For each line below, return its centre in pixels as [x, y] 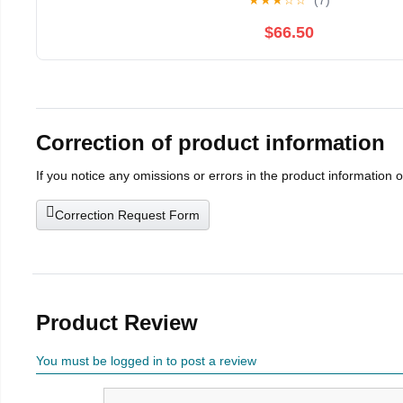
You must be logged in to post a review [146, 361]
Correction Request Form [127, 215]
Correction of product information [210, 143]
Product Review [117, 323]
